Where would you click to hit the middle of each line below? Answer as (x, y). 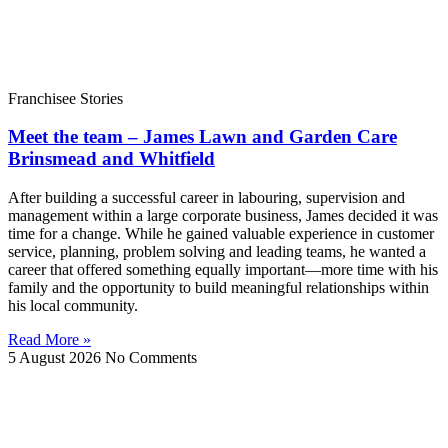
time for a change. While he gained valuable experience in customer (221, 234)
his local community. (73, 306)
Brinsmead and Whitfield (111, 159)
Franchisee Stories (65, 98)
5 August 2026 (56, 358)
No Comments (151, 358)
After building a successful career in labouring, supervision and (206, 198)
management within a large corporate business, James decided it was (223, 216)
